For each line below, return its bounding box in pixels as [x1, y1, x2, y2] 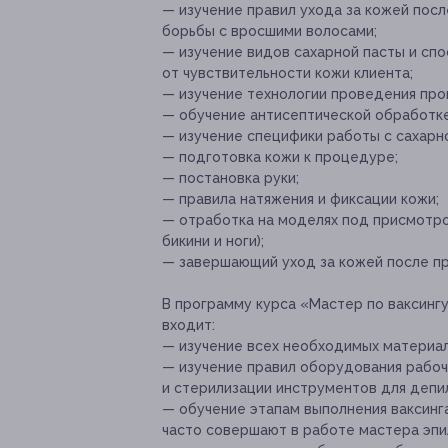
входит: [162, 317, 215, 334]
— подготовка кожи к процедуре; [162, 149, 398, 166]
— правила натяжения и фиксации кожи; [162, 191, 439, 208]
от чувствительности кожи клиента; [162, 65, 413, 82]
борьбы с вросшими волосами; [162, 23, 377, 40]
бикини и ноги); [162, 233, 264, 250]
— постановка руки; [162, 170, 299, 187]
